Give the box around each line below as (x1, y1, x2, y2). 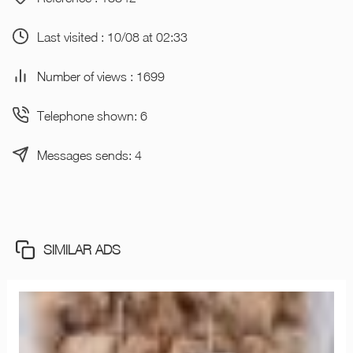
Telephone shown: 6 (36, 107, 147, 123)
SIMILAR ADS (43, 241, 121, 258)
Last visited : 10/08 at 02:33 (36, 28, 188, 44)
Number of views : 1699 (36, 68, 165, 84)
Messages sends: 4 (36, 147, 142, 162)
